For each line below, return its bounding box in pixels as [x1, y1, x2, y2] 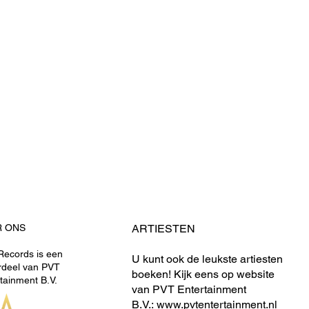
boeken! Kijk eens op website [132, 268, 275, 281]
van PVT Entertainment [132, 283, 246, 296]
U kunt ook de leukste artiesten [132, 252, 283, 266]
